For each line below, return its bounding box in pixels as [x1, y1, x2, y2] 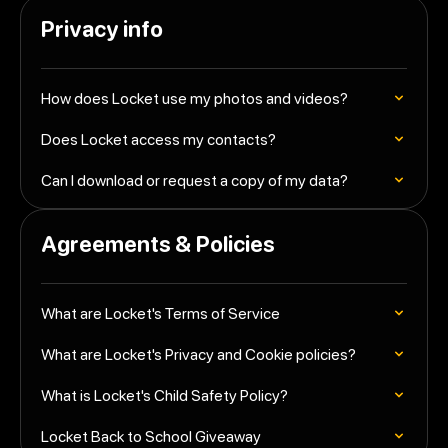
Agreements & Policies [41, 229, 275, 258]
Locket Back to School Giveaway [41, 425, 261, 446]
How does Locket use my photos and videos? [41, 87, 348, 108]
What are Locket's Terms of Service [41, 302, 280, 323]
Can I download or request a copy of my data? [41, 169, 348, 190]
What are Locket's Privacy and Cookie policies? [41, 343, 356, 364]
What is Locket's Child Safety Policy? [41, 384, 288, 405]
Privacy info [41, 14, 163, 43]
